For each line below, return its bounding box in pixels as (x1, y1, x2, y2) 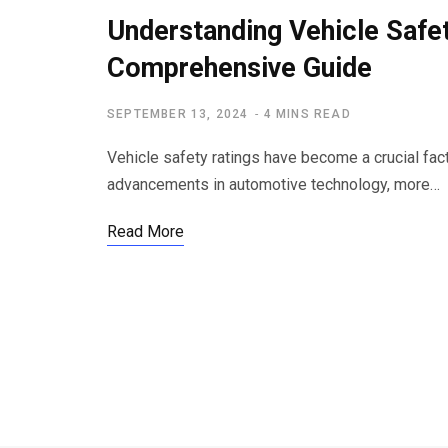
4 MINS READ (263, 107, 351, 122)
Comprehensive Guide (107, 52, 372, 85)
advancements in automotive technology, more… (107, 175, 440, 195)
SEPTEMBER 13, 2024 (107, 107, 249, 122)
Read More (107, 222, 184, 242)
